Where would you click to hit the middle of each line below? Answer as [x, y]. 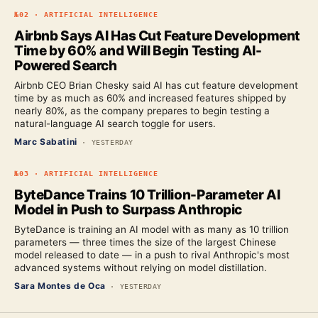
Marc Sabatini [46, 142]
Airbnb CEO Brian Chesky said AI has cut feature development [156, 85]
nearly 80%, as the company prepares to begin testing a [142, 111]
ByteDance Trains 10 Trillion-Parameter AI [147, 195]
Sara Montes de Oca [60, 286]
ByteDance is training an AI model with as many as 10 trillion [152, 229]
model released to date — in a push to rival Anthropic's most [152, 255]
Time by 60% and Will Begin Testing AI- [138, 51]
